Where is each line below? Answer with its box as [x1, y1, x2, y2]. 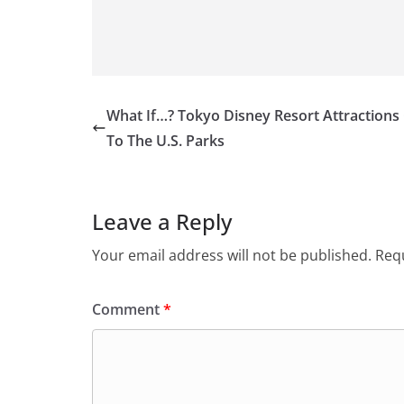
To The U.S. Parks [106, 131, 225, 151]
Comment [92, 299, 163, 319]
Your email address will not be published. [92, 245, 372, 265]
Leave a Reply [92, 207, 232, 236]
